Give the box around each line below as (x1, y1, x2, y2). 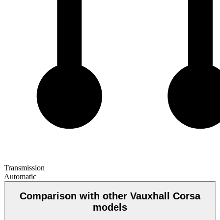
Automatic (4, 172, 36, 181)
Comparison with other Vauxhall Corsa (20, 191, 200, 202)
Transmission (4, 163, 45, 172)
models (93, 202, 127, 213)
